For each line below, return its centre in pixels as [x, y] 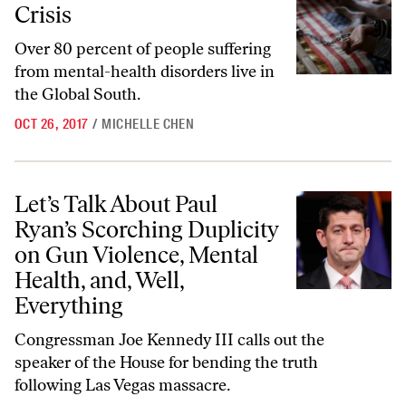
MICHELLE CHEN [148, 124]
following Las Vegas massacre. [122, 385]
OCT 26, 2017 [52, 124]
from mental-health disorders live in [145, 72]
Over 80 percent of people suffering [143, 49]
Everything [69, 305]
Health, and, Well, [99, 280]
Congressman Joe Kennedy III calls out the [169, 340]
